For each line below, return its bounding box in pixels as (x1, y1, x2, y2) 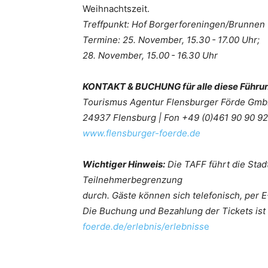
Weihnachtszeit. (83, 3, 150, 15)
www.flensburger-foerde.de (83, 127, 200, 139)
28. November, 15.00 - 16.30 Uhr (83, 50, 218, 62)
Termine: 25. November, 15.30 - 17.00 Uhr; (83, 34, 260, 46)
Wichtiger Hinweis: (83, 159, 165, 170)
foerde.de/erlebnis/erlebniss (83, 221, 204, 233)
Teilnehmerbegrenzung (83, 174, 182, 186)
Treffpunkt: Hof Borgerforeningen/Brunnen (83, 19, 265, 31)
